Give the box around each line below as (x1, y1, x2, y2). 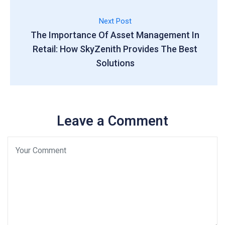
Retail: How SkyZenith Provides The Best (33, 44, 197, 54)
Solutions (95, 58, 135, 68)
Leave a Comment (57, 113, 168, 129)
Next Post (98, 17, 132, 26)
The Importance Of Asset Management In (31, 30, 199, 40)
